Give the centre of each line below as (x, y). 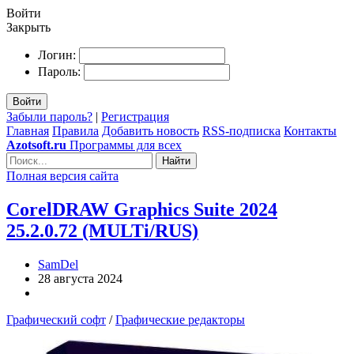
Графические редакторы (180, 319)
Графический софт (56, 319)
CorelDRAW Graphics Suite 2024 (142, 209)
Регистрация (135, 117)
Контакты (310, 131)
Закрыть (28, 27)
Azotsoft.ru (36, 145)
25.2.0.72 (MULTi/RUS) (102, 230)
